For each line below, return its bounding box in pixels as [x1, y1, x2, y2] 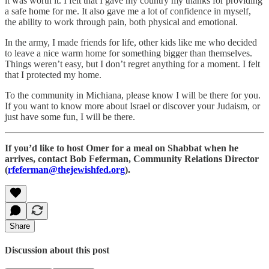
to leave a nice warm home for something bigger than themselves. [5, 47, 252, 58]
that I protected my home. [5, 69, 101, 80]
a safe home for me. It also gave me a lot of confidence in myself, [5, 5, 251, 16]
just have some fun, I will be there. [5, 111, 135, 122]
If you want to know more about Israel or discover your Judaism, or [5, 100, 260, 111]
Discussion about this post [5, 244, 109, 255]
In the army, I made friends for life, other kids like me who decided [5, 37, 257, 47]
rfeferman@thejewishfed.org [8, 164, 125, 175]
